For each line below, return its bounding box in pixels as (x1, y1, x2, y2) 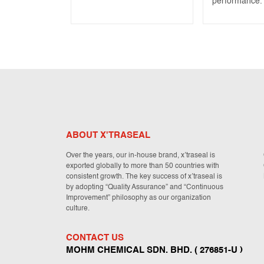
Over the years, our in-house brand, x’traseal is (66, 152, 215, 160)
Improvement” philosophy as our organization (66, 194, 211, 202)
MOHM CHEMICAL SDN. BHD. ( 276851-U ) (66, 246, 243, 255)
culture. (66, 205, 90, 213)
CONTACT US (66, 233, 124, 243)
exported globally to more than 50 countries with (66, 163, 219, 170)
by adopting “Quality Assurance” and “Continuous (66, 184, 223, 192)
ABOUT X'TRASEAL (66, 131, 150, 140)
